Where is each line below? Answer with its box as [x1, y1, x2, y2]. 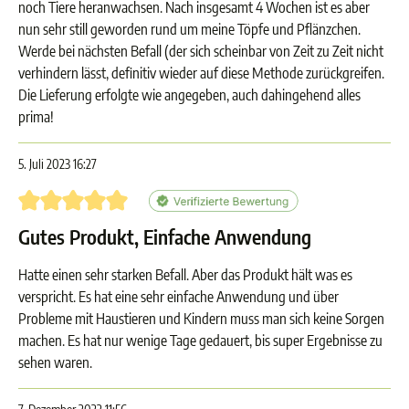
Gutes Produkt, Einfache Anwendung [18, 225, 311, 249]
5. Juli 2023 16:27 [18, 156, 97, 172]
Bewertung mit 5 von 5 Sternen [17, 190, 189, 208]
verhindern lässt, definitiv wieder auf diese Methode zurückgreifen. [18, 64, 384, 82]
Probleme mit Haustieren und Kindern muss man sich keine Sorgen [18, 309, 384, 328]
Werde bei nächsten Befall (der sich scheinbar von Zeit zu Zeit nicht [18, 42, 383, 60]
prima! [18, 108, 54, 126]
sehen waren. [18, 353, 92, 372]
